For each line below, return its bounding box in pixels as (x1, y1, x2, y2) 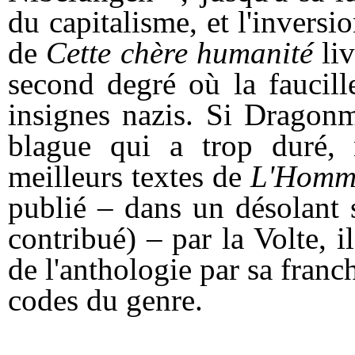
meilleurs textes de (8, 159, 250, 194)
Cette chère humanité (46, 36, 314, 71)
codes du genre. (8, 283, 203, 318)
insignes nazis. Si (8, 97, 245, 132)
